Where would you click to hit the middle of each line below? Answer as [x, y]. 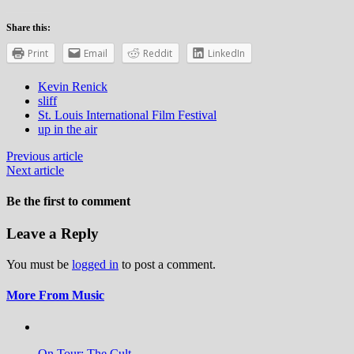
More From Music [55, 296]
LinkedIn [226, 53]
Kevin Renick [73, 86]
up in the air [68, 129]
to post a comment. [167, 265]
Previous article [45, 156]
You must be [39, 265]
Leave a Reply [53, 234]
